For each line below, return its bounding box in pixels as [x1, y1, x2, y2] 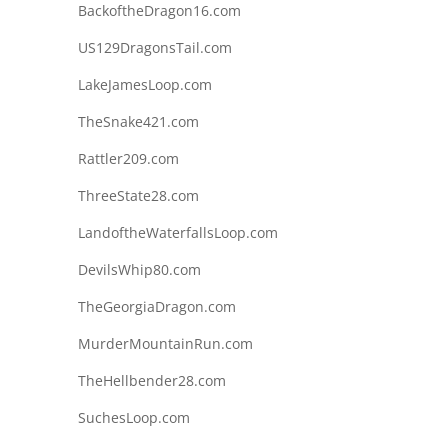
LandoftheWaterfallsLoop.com [77, 222, 278, 242]
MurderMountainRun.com [77, 333, 253, 353]
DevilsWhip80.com [77, 259, 201, 279]
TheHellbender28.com [77, 370, 226, 390]
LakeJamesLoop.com [77, 74, 212, 94]
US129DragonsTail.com [77, 37, 232, 57]
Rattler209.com [77, 148, 179, 168]
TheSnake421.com [77, 111, 199, 131]
